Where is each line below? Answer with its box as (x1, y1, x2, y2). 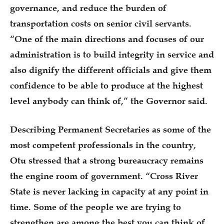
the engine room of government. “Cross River (10, 170, 198, 181)
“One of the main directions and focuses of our (10, 33, 204, 44)
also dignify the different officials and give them (10, 64, 211, 75)
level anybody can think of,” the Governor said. (10, 95, 207, 106)
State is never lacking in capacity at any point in (10, 185, 208, 197)
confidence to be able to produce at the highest (10, 79, 203, 91)
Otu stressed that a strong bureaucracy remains (10, 154, 203, 166)
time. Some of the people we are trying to (10, 201, 181, 212)
